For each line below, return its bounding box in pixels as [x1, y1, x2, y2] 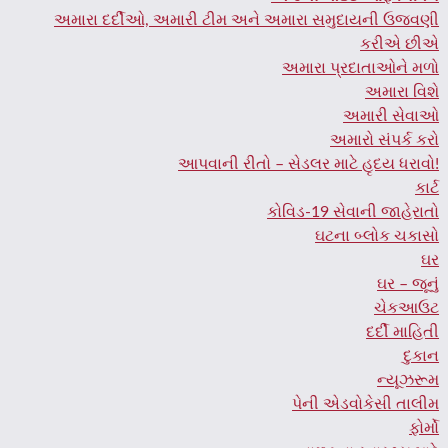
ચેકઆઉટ [374, 299, 440, 316]
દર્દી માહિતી [366, 323, 440, 340]
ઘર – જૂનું [377, 275, 440, 292]
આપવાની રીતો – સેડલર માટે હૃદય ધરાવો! [178, 155, 440, 172]
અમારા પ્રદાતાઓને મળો [282, 59, 440, 76]
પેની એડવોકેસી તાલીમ [292, 395, 440, 412]
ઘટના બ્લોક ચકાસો [315, 227, 440, 244]
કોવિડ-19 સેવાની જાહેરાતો [267, 203, 440, 220]
